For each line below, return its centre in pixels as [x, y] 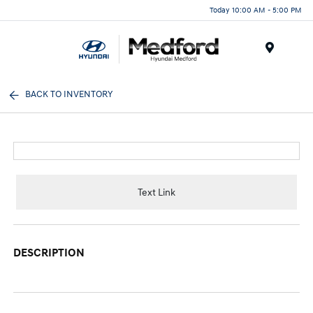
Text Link [156, 192]
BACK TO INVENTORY [69, 94]
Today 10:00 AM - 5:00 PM [256, 10]
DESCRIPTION [49, 253]
